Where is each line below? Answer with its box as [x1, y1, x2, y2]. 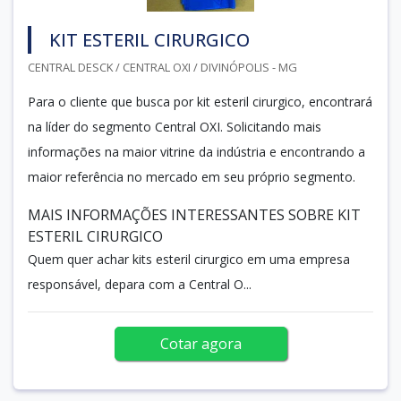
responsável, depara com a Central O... [28, 275, 252, 293]
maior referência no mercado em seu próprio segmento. [28, 167, 355, 185]
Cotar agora [159, 333, 242, 354]
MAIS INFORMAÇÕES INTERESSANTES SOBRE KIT [28, 204, 361, 225]
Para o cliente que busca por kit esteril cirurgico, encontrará [28, 92, 372, 110]
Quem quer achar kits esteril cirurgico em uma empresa [28, 250, 350, 268]
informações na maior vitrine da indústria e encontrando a [28, 142, 365, 160]
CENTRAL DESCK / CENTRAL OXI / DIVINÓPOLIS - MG [28, 58, 297, 75]
